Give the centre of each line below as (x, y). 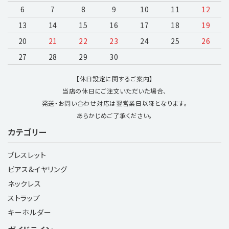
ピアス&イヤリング (38, 169)
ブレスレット (27, 155)
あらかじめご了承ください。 (114, 115)
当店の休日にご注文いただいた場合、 (114, 90)
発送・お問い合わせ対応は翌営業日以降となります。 (114, 103)
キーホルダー (30, 212)
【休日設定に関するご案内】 (114, 78)
